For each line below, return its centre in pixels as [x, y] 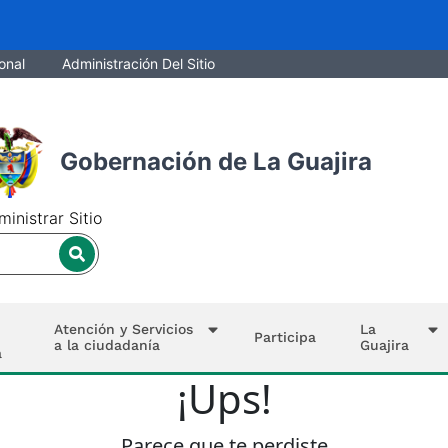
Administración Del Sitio [136, 64]
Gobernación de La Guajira [215, 162]
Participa [285, 337]
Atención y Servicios [124, 329]
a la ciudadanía [107, 345]
